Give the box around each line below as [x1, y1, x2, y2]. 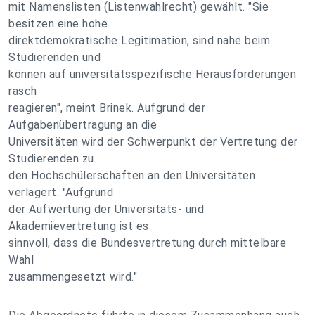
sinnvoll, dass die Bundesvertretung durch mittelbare [8, 236, 286, 250]
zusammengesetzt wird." [8, 270, 137, 283]
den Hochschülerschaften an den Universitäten [8, 169, 255, 182]
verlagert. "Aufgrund [8, 186, 113, 199]
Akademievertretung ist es [8, 219, 149, 233]
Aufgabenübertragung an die [8, 118, 157, 131]
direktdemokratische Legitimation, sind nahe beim [8, 34, 270, 47]
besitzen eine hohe [8, 17, 108, 30]
